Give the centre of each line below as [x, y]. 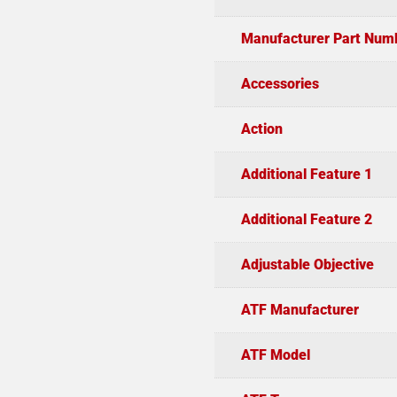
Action [261, 128]
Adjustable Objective [307, 264]
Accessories [280, 83]
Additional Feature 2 [306, 219]
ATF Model [275, 354]
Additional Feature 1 [306, 174]
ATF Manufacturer [300, 309]
